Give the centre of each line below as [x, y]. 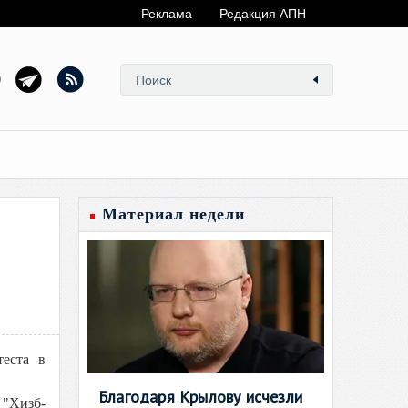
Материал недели [173, 214]
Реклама [167, 14]
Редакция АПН [263, 14]
